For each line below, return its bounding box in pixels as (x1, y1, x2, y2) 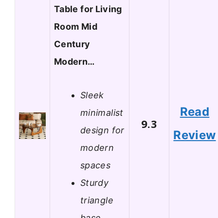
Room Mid (54, 21, 97, 32)
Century (54, 39, 91, 50)
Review (173, 128, 216, 143)
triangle (80, 195, 113, 205)
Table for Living (54, 4, 122, 15)
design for (80, 125, 125, 135)
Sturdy (80, 177, 109, 188)
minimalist (80, 107, 124, 118)
